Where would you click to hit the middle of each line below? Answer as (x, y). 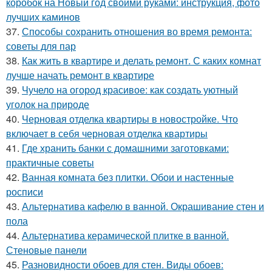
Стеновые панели (46, 250)
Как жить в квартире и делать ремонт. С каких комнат (141, 60)
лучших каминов (43, 16)
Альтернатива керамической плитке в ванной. (125, 235)
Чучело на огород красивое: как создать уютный (130, 89)
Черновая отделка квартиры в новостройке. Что (130, 118)
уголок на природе (48, 104)
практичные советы (50, 162)
